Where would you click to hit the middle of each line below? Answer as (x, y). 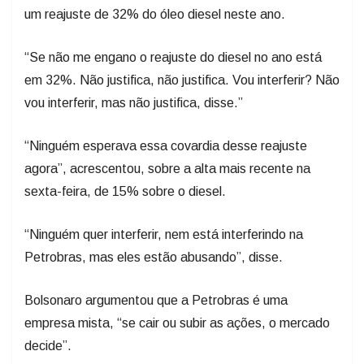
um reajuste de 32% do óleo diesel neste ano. (155, 15)
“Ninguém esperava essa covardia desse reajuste (166, 146)
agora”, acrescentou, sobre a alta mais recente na (167, 169)
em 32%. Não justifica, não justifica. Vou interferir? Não (182, 80)
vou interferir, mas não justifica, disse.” (134, 103)
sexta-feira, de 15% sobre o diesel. (125, 192)
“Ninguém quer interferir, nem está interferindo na (164, 235)
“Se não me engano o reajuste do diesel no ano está (173, 58)
